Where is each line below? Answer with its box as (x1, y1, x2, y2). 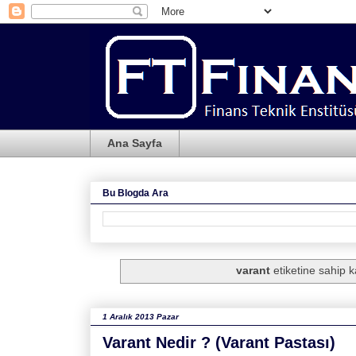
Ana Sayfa (107, 137, 162, 150)
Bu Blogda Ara (103, 187, 168, 199)
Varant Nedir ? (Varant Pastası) (103, 333, 335, 351)
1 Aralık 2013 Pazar (103, 311, 179, 321)
